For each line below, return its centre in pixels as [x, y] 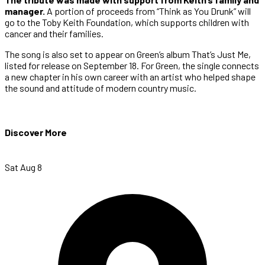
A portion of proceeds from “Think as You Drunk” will [148, 11]
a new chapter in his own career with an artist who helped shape [130, 76]
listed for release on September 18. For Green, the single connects [132, 65]
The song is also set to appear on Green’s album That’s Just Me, [128, 54]
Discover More [36, 132]
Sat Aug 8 [23, 167]
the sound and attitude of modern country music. [101, 88]
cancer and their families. [54, 33]
